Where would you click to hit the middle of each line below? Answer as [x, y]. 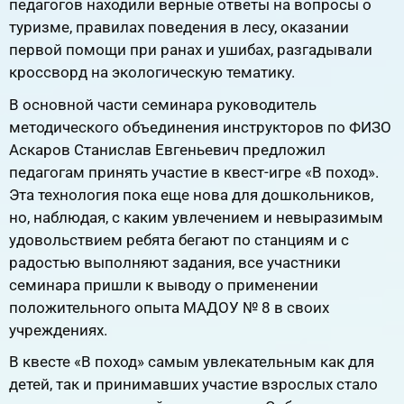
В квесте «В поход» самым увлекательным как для [192, 361]
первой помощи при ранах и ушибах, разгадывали [191, 50]
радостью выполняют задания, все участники [175, 262]
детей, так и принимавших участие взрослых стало [193, 384]
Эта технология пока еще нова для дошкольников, [191, 194]
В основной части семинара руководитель [163, 104]
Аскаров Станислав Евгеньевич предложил [167, 149]
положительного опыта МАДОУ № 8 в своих [169, 307]
